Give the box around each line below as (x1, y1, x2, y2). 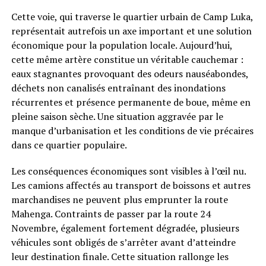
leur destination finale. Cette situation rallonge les (11, 249, 229, 263)
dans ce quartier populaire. (11, 138, 127, 151)
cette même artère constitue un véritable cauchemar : (11, 52, 243, 66)
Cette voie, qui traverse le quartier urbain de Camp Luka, (11, 9, 253, 23)
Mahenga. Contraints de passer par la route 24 (11, 207, 211, 220)
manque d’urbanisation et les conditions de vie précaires (11, 123, 254, 137)
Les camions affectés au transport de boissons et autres (11, 178, 251, 192)
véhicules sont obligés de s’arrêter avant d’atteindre (11, 235, 236, 249)
